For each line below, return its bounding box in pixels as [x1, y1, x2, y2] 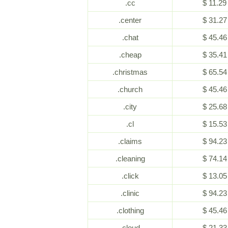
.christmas [112, 68, 148, 76]
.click [121, 172, 139, 180]
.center [119, 16, 141, 24]
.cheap [119, 50, 141, 59]
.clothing [116, 206, 144, 215]
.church [118, 85, 142, 94]
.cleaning [115, 154, 145, 163]
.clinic [121, 189, 139, 197]
